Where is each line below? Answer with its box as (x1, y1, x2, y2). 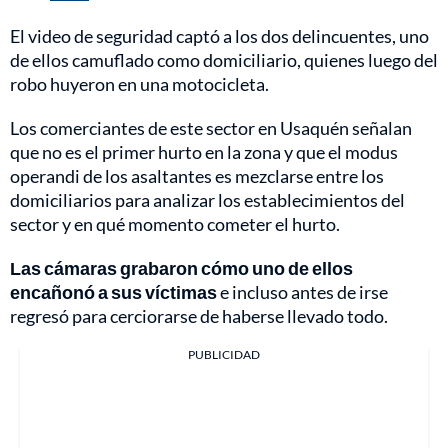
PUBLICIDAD (188, 346, 260, 362)
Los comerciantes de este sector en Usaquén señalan (10, 116, 412, 139)
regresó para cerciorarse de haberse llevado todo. (10, 304, 388, 327)
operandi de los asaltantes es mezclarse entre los (10, 164, 384, 187)
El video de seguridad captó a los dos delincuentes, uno (10, 24, 429, 47)
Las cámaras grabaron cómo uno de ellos (10, 256, 353, 279)
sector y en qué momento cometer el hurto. (10, 212, 340, 235)
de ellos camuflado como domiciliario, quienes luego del (10, 48, 438, 71)
